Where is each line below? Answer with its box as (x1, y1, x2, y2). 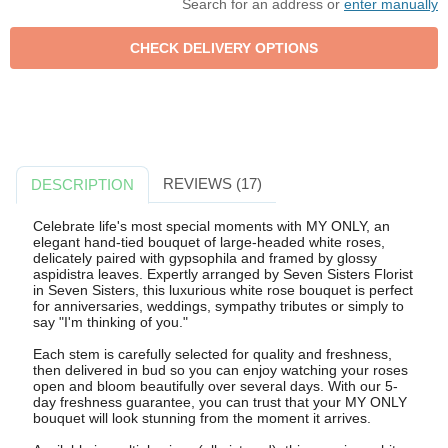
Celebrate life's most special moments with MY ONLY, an (32, 217, 390, 234)
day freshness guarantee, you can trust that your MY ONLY (32, 393, 407, 410)
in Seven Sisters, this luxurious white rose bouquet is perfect (32, 281, 413, 298)
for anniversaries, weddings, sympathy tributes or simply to (32, 297, 404, 314)
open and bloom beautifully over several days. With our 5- (32, 377, 398, 394)
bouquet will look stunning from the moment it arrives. (32, 409, 371, 426)
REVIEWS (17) (162, 175, 262, 193)
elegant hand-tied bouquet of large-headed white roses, (32, 233, 385, 250)
